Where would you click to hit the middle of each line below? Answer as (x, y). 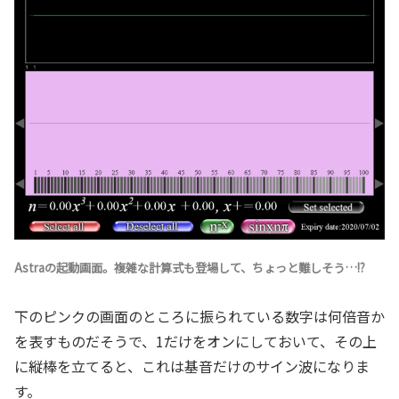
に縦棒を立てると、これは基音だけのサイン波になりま (192, 366)
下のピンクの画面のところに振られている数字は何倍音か (199, 317)
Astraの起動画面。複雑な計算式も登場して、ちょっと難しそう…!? (190, 267)
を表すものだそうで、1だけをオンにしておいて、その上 (195, 342)
